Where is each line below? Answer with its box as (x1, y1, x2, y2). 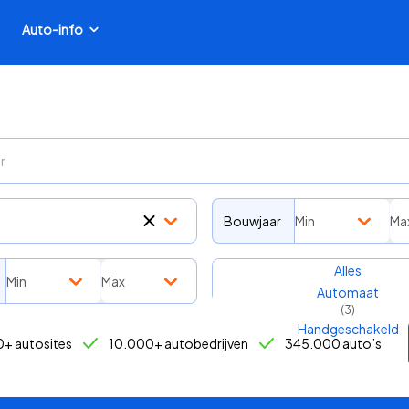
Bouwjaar (223, 213, 281, 229)
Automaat (317, 284, 380, 300)
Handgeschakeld (298, 320, 400, 337)
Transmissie (211, 259, 289, 278)
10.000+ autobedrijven (108, 335, 248, 351)
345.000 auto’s (284, 335, 382, 351)
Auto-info (22, 21, 83, 37)
